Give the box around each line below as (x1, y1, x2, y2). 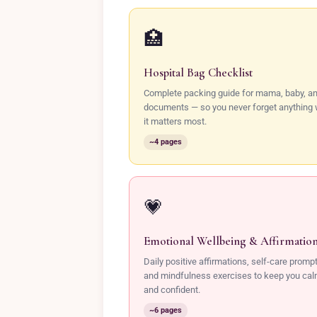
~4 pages (149, 137, 182, 146)
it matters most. (144, 116, 207, 127)
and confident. (144, 284, 200, 295)
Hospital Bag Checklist (144, 65, 253, 80)
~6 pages (149, 306, 182, 315)
